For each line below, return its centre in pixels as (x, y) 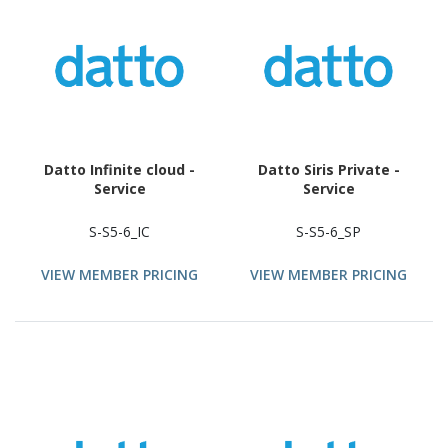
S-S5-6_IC (119, 232)
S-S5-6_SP (328, 232)
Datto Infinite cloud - (119, 170)
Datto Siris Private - (328, 170)
